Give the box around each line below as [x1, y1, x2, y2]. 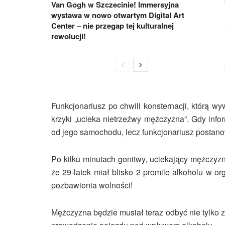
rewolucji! [51, 30, 86, 42]
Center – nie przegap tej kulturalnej [51, 20, 174, 31]
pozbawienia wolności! [51, 179, 133, 191]
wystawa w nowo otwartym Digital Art [51, 9, 184, 21]
